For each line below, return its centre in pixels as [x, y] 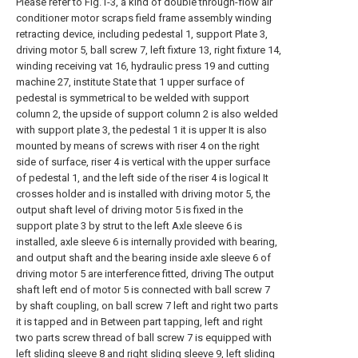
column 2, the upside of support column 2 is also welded [147, 114]
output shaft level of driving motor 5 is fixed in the [129, 210]
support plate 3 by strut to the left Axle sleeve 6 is [129, 226]
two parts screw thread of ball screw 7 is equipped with [144, 338]
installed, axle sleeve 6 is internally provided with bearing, [147, 242]
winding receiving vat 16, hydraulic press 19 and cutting [143, 66]
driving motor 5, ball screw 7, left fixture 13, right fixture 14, [149, 50]
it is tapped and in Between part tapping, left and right [139, 322]
